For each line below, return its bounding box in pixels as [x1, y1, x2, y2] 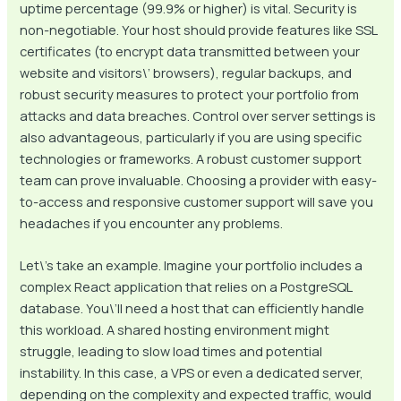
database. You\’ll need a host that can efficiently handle [20, 299, 365, 318]
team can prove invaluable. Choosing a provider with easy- [20, 170, 378, 189]
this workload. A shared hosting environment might [20, 320, 330, 339]
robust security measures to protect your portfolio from [20, 84, 360, 103]
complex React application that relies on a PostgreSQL [20, 277, 353, 296]
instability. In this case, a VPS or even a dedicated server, [20, 363, 364, 382]
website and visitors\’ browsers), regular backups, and [20, 63, 353, 81]
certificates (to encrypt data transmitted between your [20, 41, 361, 60]
